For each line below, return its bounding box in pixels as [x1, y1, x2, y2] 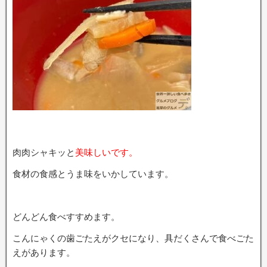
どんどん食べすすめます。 [13, 212, 120, 222]
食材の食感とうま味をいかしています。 [13, 169, 173, 179]
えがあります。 [13, 247, 75, 257]
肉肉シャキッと [13, 147, 75, 157]
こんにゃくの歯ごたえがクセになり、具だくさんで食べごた [13, 233, 254, 243]
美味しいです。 [75, 147, 138, 157]
